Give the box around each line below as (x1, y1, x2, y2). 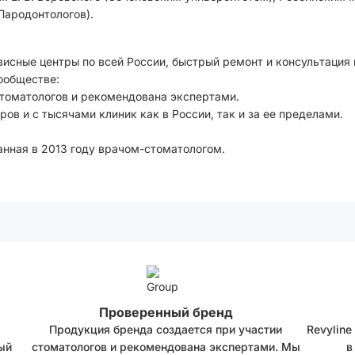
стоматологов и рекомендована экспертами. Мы (31, 339, 300, 353)
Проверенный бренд (98, 303, 233, 320)
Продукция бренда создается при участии (49, 322, 282, 336)
